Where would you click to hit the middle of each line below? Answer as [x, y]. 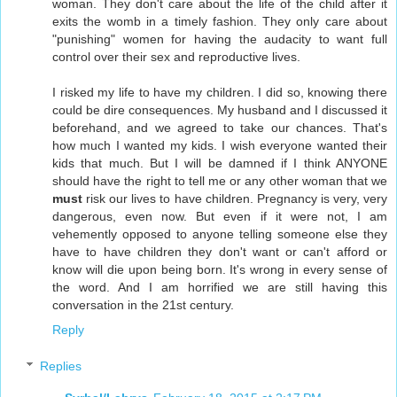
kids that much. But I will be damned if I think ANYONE [220, 163]
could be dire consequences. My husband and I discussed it [220, 109]
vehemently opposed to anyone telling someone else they [220, 234]
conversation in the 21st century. [143, 304]
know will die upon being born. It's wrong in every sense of [220, 269]
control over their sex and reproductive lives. [176, 56]
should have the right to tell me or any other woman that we [220, 180]
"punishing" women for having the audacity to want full [220, 39]
